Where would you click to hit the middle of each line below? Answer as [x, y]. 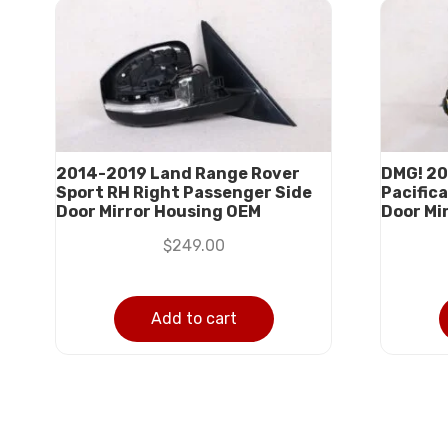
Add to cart [193, 319]
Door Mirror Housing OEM [158, 212]
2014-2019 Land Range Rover [178, 174]
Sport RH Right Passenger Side [184, 193]
